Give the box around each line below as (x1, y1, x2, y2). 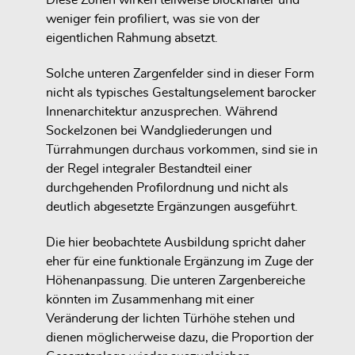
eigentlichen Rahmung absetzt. (46, 32, 221, 45)
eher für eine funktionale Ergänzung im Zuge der (46, 254, 314, 268)
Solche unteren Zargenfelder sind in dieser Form (46, 67, 315, 80)
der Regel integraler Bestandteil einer (46, 162, 252, 175)
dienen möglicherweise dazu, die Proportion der (46, 330, 314, 344)
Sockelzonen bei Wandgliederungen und (46, 124, 272, 137)
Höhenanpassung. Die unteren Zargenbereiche (46, 273, 305, 287)
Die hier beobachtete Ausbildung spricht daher (46, 235, 306, 249)
